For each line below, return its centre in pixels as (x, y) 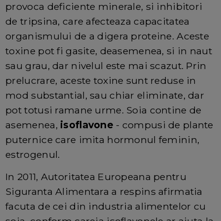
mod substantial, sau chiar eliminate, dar (105, 95)
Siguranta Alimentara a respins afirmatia (104, 192)
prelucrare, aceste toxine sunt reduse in (101, 81)
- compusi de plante (165, 125)
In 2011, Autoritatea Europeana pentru (96, 177)
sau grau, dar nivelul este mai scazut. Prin (106, 66)
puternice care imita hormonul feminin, (103, 140)
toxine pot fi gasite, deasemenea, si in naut (109, 51)
